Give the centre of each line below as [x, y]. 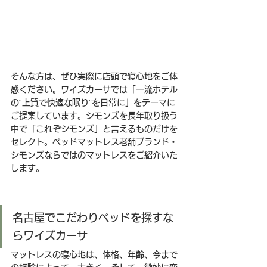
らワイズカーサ [50, 236]
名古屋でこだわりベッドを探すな [93, 218]
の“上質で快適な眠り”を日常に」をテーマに [93, 103]
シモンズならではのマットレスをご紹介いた [94, 155]
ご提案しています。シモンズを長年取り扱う [94, 116]
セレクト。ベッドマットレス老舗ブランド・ [94, 142]
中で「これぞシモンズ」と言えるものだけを [94, 129]
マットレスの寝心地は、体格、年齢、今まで [94, 255]
